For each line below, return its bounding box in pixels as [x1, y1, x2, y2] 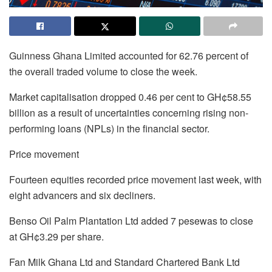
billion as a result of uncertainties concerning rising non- [9, 105, 248, 120]
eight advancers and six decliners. [9, 188, 155, 202]
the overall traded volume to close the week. [9, 64, 197, 78]
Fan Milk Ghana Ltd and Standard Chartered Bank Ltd [9, 254, 240, 269]
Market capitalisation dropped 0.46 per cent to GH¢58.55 [9, 89, 251, 104]
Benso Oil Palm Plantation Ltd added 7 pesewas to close [9, 213, 253, 228]
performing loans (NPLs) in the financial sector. [9, 121, 209, 135]
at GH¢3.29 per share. [9, 229, 104, 243]
